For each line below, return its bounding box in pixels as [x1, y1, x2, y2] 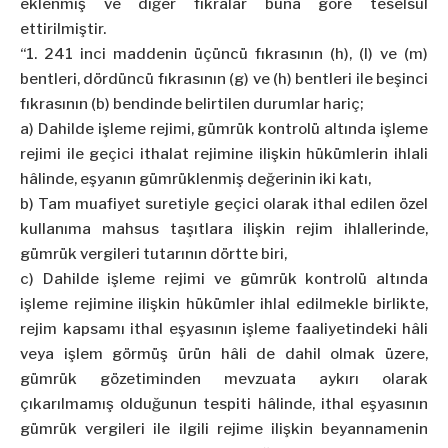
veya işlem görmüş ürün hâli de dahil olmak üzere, [20, 345, 428, 364]
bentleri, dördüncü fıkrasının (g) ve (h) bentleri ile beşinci [20, 70, 428, 89]
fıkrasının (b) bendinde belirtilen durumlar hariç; [20, 95, 364, 114]
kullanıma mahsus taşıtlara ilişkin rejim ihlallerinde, [20, 220, 428, 239]
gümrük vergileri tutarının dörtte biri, [20, 245, 287, 264]
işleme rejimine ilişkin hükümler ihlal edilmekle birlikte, [20, 295, 428, 314]
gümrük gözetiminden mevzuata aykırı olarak [20, 370, 428, 389]
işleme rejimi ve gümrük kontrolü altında [98, 270, 429, 289]
